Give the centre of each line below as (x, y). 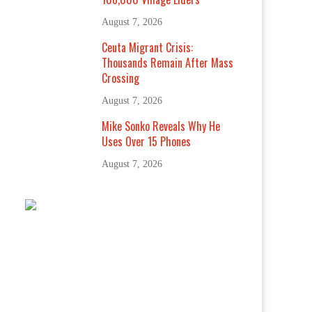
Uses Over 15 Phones (147, 141)
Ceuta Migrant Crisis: (148, 47)
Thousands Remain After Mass (168, 63)
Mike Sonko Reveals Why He (161, 126)
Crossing (121, 78)
